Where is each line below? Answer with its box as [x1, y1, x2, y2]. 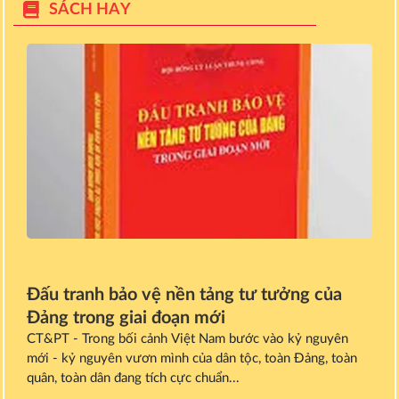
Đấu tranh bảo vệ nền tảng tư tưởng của [27, 285, 342, 304]
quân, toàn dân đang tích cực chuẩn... [27, 370, 240, 385]
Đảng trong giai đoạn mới [27, 308, 225, 327]
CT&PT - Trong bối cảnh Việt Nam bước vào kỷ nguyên [27, 331, 348, 346]
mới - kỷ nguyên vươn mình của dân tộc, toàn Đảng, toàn [27, 351, 357, 365]
